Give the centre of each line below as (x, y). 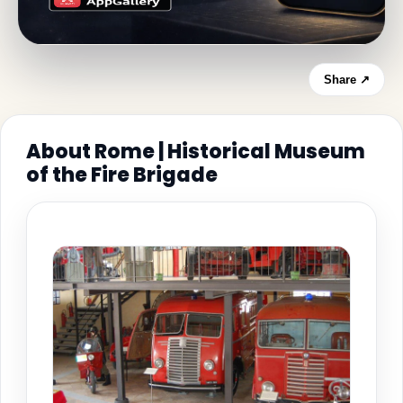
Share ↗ (347, 79)
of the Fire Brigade (122, 175)
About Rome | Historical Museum (196, 151)
